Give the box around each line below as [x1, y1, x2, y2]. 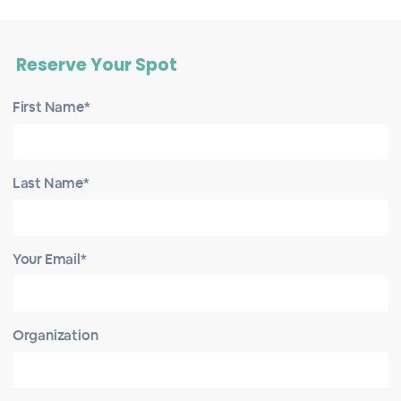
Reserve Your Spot [16, 53, 177, 77]
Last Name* [12, 174, 90, 192]
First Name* [12, 98, 90, 116]
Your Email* [12, 250, 87, 269]
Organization [12, 326, 98, 345]
